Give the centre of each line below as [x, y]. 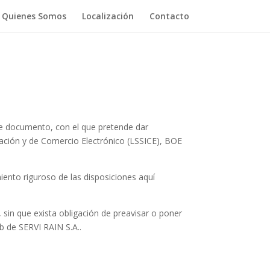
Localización [108, 16]
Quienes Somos [34, 16]
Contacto [169, 16]
